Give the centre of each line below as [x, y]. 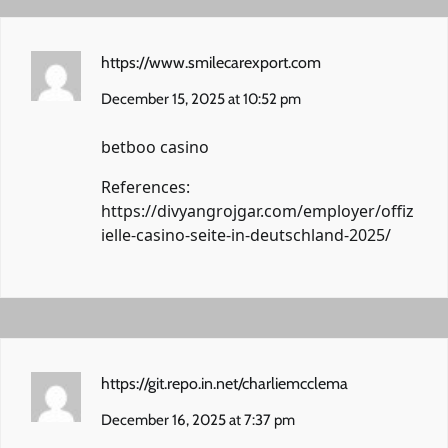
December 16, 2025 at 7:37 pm [198, 419]
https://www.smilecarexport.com [211, 62]
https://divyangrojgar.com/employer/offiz [257, 210]
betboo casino [155, 146]
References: [145, 186]
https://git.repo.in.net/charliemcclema [224, 383]
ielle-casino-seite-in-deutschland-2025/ [246, 234]
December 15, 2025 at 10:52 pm [201, 98]
